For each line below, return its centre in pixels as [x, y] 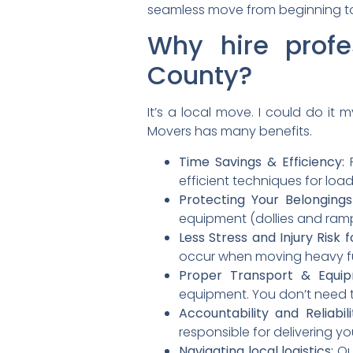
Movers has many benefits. [230, 132]
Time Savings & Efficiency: [262, 162]
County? [200, 76]
